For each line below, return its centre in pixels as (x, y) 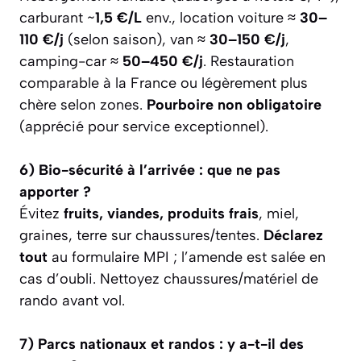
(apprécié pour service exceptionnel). (144, 126)
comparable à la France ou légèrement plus (164, 83)
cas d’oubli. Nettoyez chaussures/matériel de (169, 278)
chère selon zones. (83, 104)
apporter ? (55, 191)
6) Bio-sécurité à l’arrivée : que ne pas (150, 170)
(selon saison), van (131, 39)
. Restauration (249, 61)
